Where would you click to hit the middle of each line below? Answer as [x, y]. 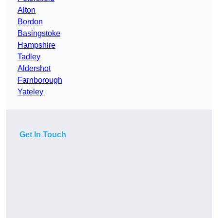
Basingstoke [39, 34]
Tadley [29, 57]
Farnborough [40, 80]
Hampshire [36, 45]
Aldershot [34, 69]
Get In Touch [43, 135]
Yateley [30, 92]
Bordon [30, 22]
